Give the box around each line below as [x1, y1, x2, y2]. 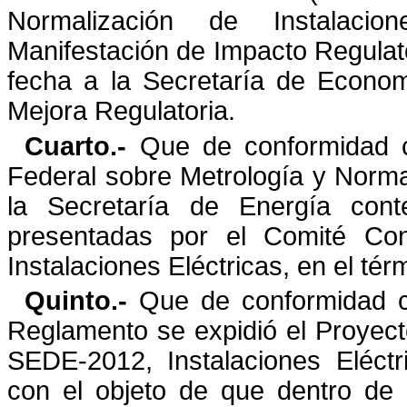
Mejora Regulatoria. [7, 96, 235, 126]
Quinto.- [25, 286, 140, 316]
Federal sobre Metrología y [7, 161, 326, 191]
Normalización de [7, 6, 238, 36]
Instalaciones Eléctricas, [7, 251, 290, 281]
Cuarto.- [25, 131, 127, 161]
